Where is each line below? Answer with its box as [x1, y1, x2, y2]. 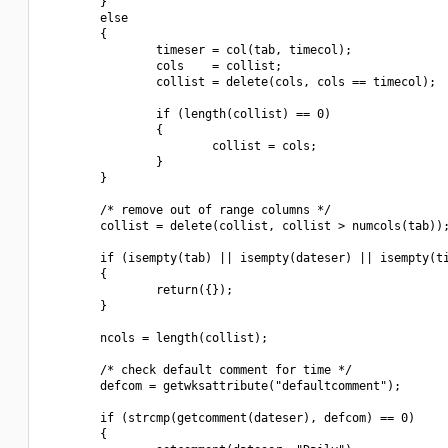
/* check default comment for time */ [44, 363, 352, 377]
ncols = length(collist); [44, 331, 268, 345]
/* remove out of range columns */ [44, 203, 331, 217]
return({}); [44, 283, 233, 297]
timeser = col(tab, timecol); [44, 43, 352, 57]
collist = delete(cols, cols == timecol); [44, 75, 436, 89]
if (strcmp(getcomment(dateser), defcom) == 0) [44, 411, 415, 425]
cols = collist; [44, 59, 282, 73]
